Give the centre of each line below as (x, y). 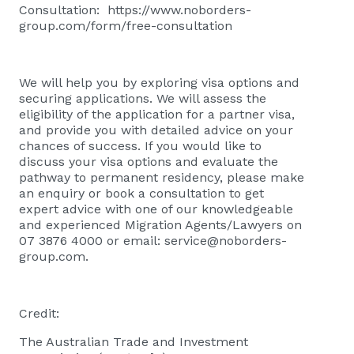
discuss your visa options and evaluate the (149, 161)
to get (245, 193)
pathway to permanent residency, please (145, 177)
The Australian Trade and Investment (134, 341)
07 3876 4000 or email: (92, 240)
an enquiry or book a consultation (122, 193)
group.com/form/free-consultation (126, 25)
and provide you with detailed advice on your (156, 130)
